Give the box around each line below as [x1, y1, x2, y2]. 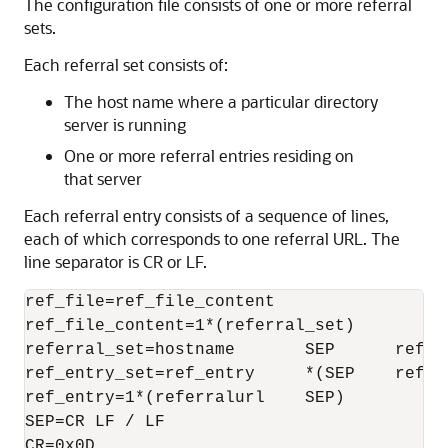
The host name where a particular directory [64, 91, 378, 112]
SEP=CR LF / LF [25, 413, 165, 431]
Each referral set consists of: [24, 54, 228, 75]
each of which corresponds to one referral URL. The [24, 228, 400, 249]
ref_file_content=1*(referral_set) [25, 317, 355, 335]
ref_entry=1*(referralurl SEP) [25, 389, 345, 407]
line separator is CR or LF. [24, 251, 207, 272]
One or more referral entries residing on [64, 145, 354, 166]
